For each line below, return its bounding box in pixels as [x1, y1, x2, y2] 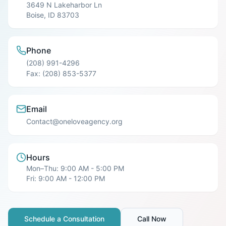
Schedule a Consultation [24, 214, 104, 223]
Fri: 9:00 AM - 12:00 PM [26, 174, 105, 183]
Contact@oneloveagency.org [26, 117, 123, 126]
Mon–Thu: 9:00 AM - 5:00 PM [26, 164, 124, 173]
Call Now [137, 214, 166, 223]
